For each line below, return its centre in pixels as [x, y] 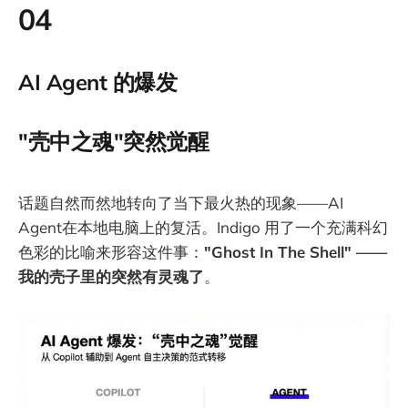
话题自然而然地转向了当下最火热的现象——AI [181, 203]
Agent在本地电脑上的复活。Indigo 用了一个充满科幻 [203, 228]
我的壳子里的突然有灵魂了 [111, 277]
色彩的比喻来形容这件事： [111, 252]
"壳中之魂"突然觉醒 [114, 141]
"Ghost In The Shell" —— [296, 252]
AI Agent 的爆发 [98, 82]
